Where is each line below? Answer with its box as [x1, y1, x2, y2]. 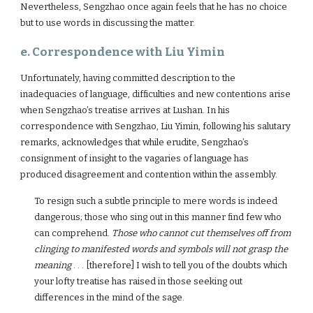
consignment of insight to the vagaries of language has [20, 153, 249, 163]
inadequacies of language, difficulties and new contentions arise [20, 89, 291, 99]
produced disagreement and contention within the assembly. [20, 169, 278, 180]
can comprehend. [34, 228, 112, 238]
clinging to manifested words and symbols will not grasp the [34, 244, 289, 254]
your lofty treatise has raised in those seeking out [34, 276, 243, 286]
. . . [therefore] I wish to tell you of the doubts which [71, 260, 288, 270]
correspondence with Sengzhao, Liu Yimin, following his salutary [20, 121, 291, 131]
